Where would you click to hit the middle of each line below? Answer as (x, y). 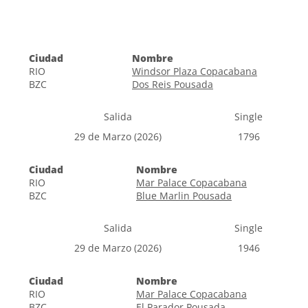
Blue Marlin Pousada (184, 196)
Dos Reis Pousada (173, 84)
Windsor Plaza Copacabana (195, 71)
